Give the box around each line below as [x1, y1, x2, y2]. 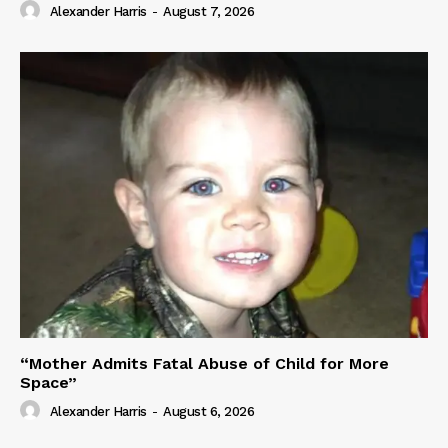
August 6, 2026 [163, 404, 254, 420]
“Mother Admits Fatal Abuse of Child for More [20, 353, 389, 373]
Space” [20, 372, 77, 392]
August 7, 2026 [163, 4, 254, 20]
